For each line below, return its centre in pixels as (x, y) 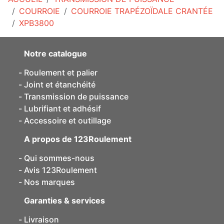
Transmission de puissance (76, 96)
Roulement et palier (61, 72)
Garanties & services (64, 200)
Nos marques (49, 182)
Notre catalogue (55, 53)
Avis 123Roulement (60, 170)
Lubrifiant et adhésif (62, 108)
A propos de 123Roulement (78, 139)
